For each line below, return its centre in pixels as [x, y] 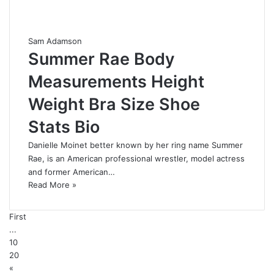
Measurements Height [116, 82]
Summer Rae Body [102, 59]
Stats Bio [64, 127]
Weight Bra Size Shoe [114, 105]
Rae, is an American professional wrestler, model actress [136, 159]
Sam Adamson [55, 41]
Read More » [52, 185]
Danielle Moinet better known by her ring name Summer [135, 145]
